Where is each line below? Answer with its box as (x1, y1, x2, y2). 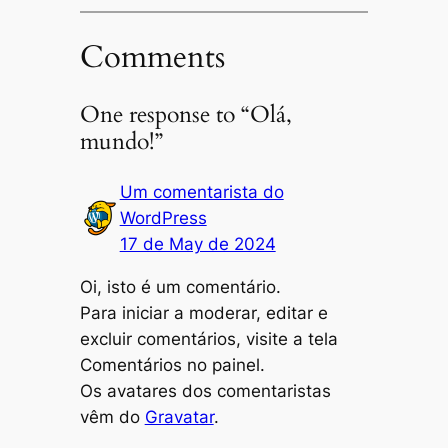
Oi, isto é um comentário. (79, 276, 281, 297)
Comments (79, 35, 225, 78)
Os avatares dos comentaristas (79, 380, 331, 401)
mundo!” (79, 126, 163, 158)
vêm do (79, 406, 145, 427)
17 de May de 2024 (119, 233, 276, 254)
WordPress (119, 207, 207, 228)
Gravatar (144, 406, 214, 427)
